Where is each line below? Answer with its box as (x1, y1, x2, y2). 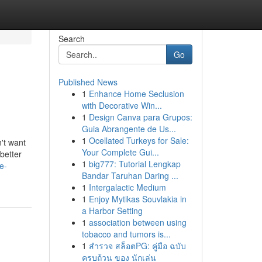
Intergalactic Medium (88, 181, 166, 193)
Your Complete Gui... (81, 146, 159, 158)
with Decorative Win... (81, 99, 162, 111)
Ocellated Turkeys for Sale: (88, 135, 189, 146)
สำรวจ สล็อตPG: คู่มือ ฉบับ (88, 240, 186, 251)
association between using (88, 216, 187, 228)
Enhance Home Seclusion (88, 88, 184, 99)
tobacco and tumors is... (81, 228, 171, 240)
